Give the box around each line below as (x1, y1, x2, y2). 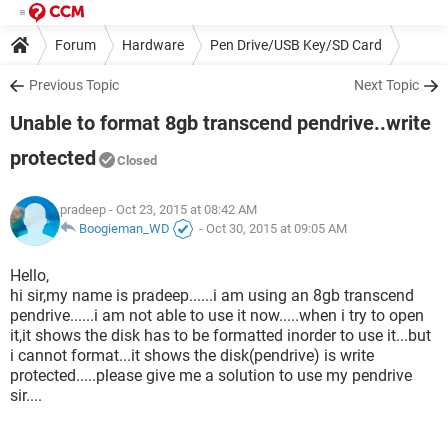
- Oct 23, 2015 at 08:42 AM (106, 202, 257, 218)
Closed (117, 153, 157, 168)
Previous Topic (29, 77, 119, 93)
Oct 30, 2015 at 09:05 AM (206, 221, 347, 237)
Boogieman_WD (79, 221, 170, 237)
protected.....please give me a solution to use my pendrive (10, 366, 412, 385)
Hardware (122, 36, 184, 53)
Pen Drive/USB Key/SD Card (210, 36, 382, 53)
